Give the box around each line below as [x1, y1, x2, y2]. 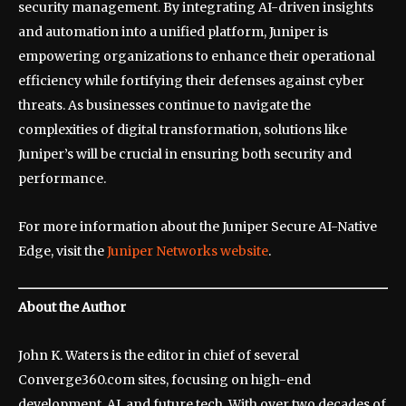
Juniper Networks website [107, 242, 268, 259]
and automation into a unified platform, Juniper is [18, 23, 328, 40]
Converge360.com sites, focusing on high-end [18, 371, 311, 388]
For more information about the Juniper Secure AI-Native [18, 217, 377, 235]
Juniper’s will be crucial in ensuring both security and [18, 145, 352, 162]
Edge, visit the [18, 242, 107, 259]
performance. [18, 169, 106, 187]
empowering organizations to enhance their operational [18, 47, 375, 64]
